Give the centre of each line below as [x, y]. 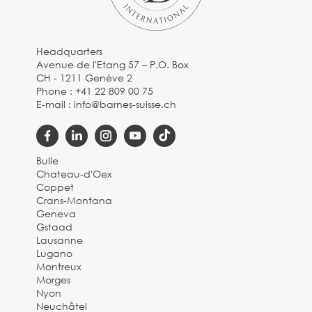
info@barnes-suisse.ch [125, 104]
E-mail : [55, 104]
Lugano [55, 253]
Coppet [55, 187]
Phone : [56, 91]
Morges [54, 280]
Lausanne [60, 240]
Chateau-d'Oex [75, 174]
